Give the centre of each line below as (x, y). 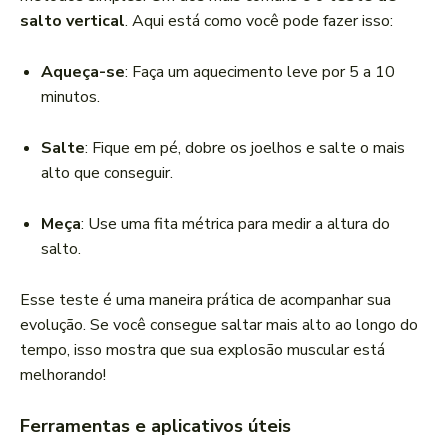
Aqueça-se (83, 72)
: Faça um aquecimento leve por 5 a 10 (260, 72)
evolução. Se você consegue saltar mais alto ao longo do (219, 325)
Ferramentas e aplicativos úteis (155, 426)
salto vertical (72, 21)
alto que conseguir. (107, 173)
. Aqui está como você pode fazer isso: (259, 21)
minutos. (70, 97)
